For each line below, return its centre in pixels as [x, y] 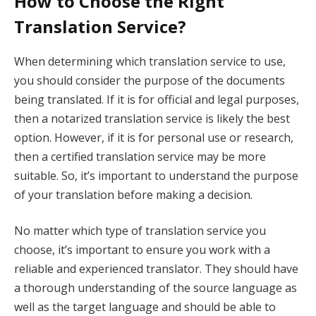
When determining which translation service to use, [150, 61]
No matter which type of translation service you [140, 231]
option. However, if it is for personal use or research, [154, 137]
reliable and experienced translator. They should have [156, 269]
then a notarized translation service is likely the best [152, 118]
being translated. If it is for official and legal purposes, [157, 99]
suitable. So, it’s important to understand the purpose [156, 175]
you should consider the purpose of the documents [150, 80]
